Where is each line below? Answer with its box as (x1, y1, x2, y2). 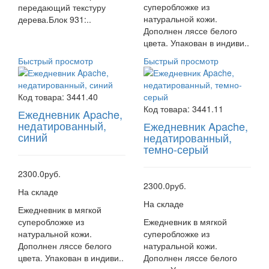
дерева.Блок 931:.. (18, 13, 91, 25)
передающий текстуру (18, 1, 106, 13)
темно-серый (144, 141, 208, 157)
